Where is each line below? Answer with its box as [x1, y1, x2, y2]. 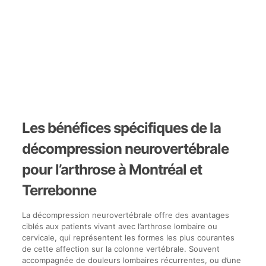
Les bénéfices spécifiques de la [21, 119, 221, 137]
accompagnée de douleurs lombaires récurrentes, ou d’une [21, 255, 241, 265]
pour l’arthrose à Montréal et [21, 161, 202, 178]
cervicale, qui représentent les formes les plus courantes [21, 233, 235, 242]
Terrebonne [21, 182, 96, 199]
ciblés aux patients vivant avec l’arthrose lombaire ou [21, 221, 217, 231]
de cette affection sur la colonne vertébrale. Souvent [21, 244, 220, 254]
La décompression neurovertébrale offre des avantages [21, 210, 229, 220]
